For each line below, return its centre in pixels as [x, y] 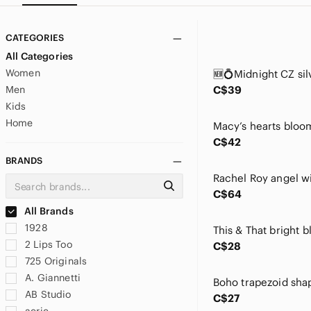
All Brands [48, 211]
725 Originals [55, 261]
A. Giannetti [51, 278]
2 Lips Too [47, 244]
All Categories [40, 56]
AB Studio [47, 294]
